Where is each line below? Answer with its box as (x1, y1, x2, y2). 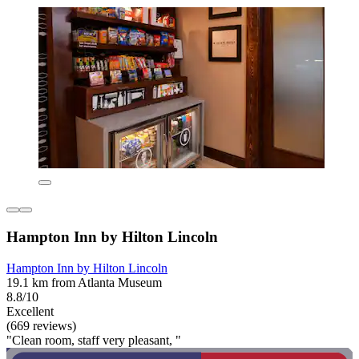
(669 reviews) (6, 318, 76, 333)
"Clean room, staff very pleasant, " (6, 333, 181, 347)
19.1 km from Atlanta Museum (6, 275, 162, 289)
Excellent (6, 304, 54, 318)
